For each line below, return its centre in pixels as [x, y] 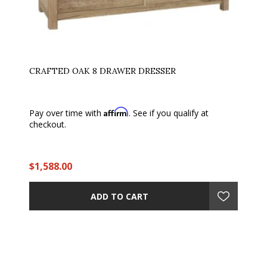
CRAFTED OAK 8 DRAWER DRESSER [103, 71]
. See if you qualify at [169, 113]
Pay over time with [66, 113]
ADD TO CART [119, 196]
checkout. [48, 124]
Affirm [116, 112]
